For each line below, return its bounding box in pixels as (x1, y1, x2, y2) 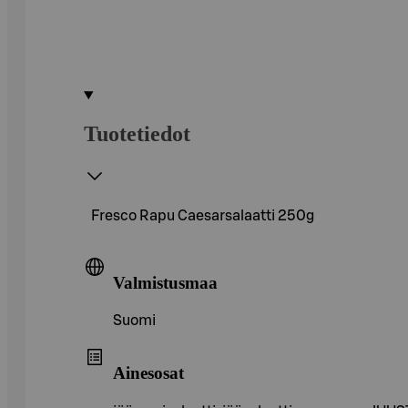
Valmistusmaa (113, 272, 218, 292)
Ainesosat (113, 362, 184, 382)
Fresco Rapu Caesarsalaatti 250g (91, 208, 314, 223)
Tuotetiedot (84, 121, 190, 146)
